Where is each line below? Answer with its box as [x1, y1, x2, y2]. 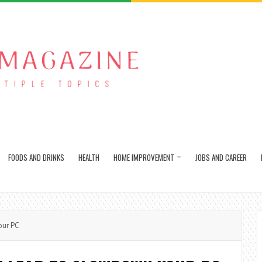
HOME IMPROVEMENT [113, 151, 174, 163]
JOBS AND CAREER [195, 151, 247, 163]
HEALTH [78, 151, 99, 163]
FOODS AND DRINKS [8, 151, 64, 163]
